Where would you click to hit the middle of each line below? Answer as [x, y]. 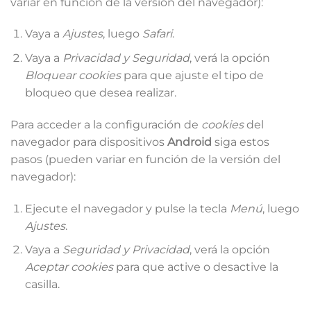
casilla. [42, 285]
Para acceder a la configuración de [106, 124]
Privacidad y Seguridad [126, 58]
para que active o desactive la [195, 267]
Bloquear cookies [73, 75]
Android [190, 142]
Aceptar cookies [69, 267]
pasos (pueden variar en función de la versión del [145, 159]
